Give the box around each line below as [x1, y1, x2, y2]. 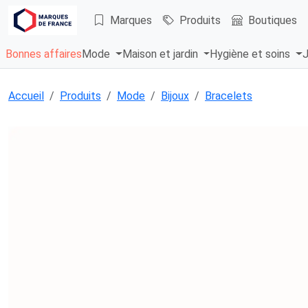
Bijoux [161, 89, 189, 103]
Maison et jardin [122, 47, 201, 61]
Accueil [8, 89, 44, 103]
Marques [110, 13, 152, 27]
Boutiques [248, 13, 297, 27]
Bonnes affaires [5, 47, 82, 61]
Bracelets [205, 89, 252, 103]
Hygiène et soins [210, 47, 294, 61]
